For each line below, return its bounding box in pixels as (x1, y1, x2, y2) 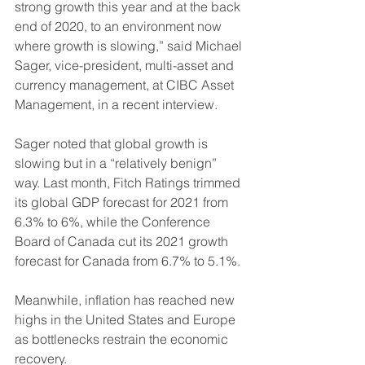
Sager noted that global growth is (15, 135, 211, 152)
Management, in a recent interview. (15, 96, 218, 113)
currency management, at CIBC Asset (15, 77, 237, 94)
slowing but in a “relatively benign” (15, 155, 220, 172)
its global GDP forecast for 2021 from (15, 194, 231, 211)
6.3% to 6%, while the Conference (15, 213, 213, 231)
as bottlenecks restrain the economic (15, 331, 231, 348)
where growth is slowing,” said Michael (15, 37, 245, 55)
